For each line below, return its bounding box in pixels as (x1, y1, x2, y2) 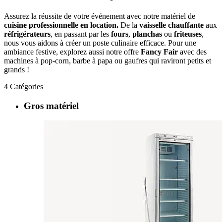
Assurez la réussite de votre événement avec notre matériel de (4, 11, 195, 20)
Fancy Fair (141, 47, 178, 56)
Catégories (10, 82, 43, 91)
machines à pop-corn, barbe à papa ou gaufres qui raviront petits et (4, 56, 211, 65)
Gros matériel (24, 100, 79, 111)
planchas (132, 29, 162, 38)
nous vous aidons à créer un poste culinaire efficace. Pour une (4, 38, 196, 47)
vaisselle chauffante (139, 20, 204, 29)
